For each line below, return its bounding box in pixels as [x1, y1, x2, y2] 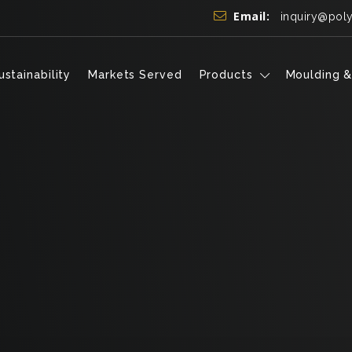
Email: [233, 9, 277, 24]
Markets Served [88, 68, 182, 81]
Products [199, 68, 253, 81]
